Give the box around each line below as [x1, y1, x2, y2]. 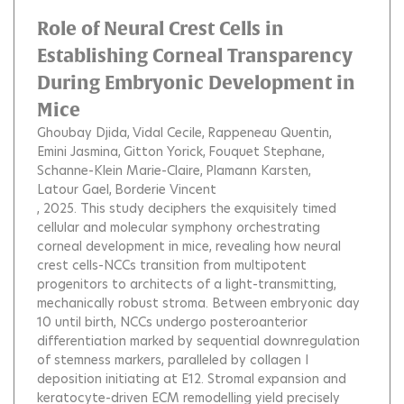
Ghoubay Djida [37, 124, 127, 142]
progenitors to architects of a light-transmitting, [37, 275, 336, 293]
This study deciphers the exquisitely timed [80, 199, 336, 217]
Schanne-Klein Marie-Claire [37, 161, 200, 179]
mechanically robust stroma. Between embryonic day [37, 294, 360, 312]
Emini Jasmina [37, 142, 118, 161]
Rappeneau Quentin [207, 124, 329, 142]
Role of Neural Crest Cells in [37, 18, 284, 39]
